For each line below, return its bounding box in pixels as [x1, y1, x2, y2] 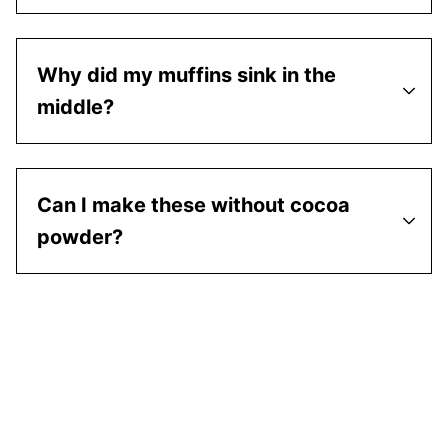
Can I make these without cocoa [37, 193, 350, 218]
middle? [37, 95, 114, 120]
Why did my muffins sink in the [37, 63, 336, 88]
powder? [37, 225, 123, 250]
